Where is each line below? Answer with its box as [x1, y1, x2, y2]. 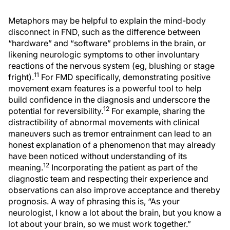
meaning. [8, 162, 43, 173]
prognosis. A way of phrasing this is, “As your [8, 196, 180, 207]
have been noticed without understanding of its [8, 151, 187, 162]
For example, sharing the [109, 106, 205, 117]
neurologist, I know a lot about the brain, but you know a [8, 207, 221, 218]
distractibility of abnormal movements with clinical [8, 117, 200, 128]
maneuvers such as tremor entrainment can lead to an [8, 128, 212, 139]
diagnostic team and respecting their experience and [8, 174, 208, 184]
